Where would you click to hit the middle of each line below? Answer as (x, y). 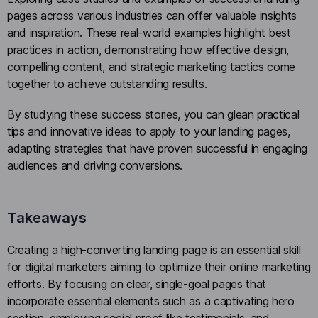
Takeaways (47, 218)
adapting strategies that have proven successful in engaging (158, 148)
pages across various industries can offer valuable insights (152, 15)
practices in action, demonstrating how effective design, (148, 49)
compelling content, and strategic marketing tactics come (152, 66)
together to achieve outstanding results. (109, 83)
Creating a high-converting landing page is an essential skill (154, 250)
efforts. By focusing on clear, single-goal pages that (137, 284)
